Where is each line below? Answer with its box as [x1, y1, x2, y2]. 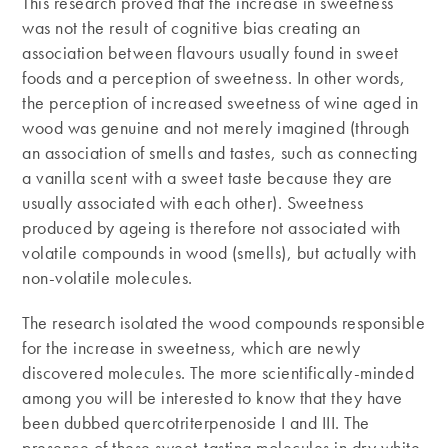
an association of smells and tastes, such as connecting [22, 141, 418, 165]
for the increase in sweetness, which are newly [22, 336, 361, 360]
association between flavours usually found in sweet [22, 41, 399, 65]
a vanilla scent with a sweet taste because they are [22, 166, 393, 190]
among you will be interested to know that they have [22, 386, 403, 410]
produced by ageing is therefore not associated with [22, 216, 401, 240]
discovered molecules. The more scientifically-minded [22, 361, 415, 385]
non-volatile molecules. [22, 266, 193, 290]
